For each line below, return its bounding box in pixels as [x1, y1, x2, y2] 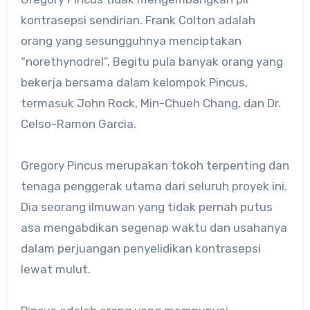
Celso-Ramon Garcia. [20, 117, 136, 131]
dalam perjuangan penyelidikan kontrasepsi [20, 241, 261, 256]
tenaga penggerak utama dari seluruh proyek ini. [20, 179, 287, 194]
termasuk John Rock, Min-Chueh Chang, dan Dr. [20, 96, 281, 111]
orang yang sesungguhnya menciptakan [20, 34, 241, 48]
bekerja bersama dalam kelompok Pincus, [20, 75, 248, 90]
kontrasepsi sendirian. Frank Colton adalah [20, 13, 255, 28]
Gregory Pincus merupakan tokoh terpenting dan [20, 158, 289, 173]
